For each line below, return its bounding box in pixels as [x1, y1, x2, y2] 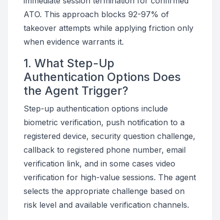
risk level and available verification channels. [24, 200, 189, 210]
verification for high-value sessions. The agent [24, 172, 196, 182]
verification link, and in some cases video [24, 159, 175, 168]
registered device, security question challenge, [24, 131, 195, 141]
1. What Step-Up [24, 56, 114, 70]
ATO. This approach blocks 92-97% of [24, 9, 169, 19]
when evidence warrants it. [24, 37, 124, 47]
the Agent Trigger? [24, 83, 128, 98]
